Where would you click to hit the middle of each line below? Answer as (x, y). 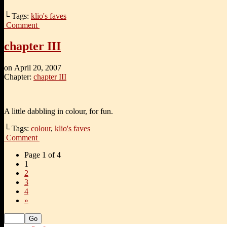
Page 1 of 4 (43, 155)
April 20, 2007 (38, 68)
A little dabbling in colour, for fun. (59, 111)
